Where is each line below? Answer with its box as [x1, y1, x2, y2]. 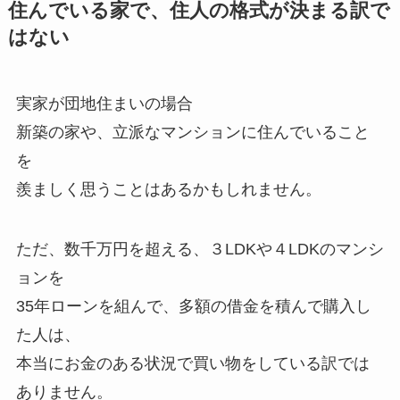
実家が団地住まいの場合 [15, 94, 193, 112]
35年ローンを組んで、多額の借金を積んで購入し [15, 297, 371, 316]
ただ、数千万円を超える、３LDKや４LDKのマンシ [15, 240, 384, 259]
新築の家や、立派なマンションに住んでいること [15, 122, 370, 141]
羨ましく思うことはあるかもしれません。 [15, 179, 321, 198]
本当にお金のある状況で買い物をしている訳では [15, 354, 370, 373]
